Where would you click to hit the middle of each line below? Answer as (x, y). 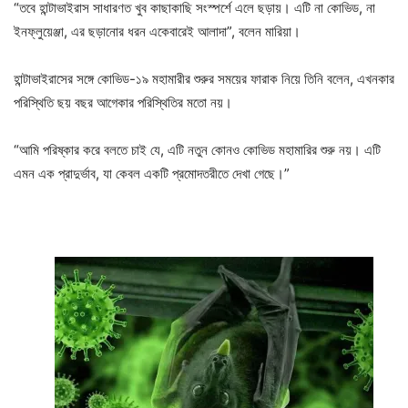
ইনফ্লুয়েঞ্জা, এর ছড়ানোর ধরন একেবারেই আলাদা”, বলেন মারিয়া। (157, 31)
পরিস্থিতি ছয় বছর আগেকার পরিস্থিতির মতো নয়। (123, 102)
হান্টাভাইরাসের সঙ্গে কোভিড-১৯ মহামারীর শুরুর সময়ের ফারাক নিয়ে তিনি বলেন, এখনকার (204, 78)
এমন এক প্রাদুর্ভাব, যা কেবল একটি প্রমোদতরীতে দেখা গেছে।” (152, 173)
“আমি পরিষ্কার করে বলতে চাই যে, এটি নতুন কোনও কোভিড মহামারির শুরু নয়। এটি (197, 149)
